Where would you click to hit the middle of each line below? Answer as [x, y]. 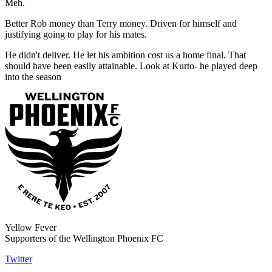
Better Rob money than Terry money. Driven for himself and [121, 24]
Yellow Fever [31, 228]
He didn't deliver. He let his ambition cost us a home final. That [125, 55]
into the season [34, 77]
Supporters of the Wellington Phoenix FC [84, 239]
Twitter [19, 259]
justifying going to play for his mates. [77, 35]
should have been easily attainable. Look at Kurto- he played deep [131, 66]
